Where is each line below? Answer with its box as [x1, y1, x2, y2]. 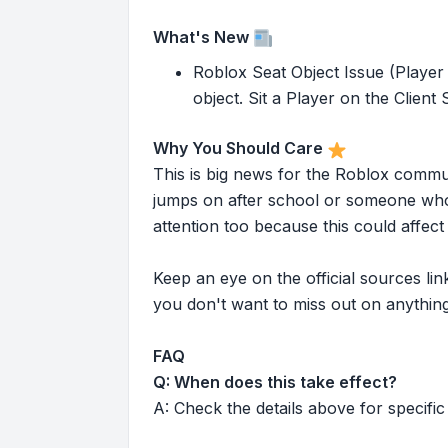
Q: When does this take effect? [153, 372, 397, 393]
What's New [153, 26, 249, 47]
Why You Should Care [153, 138, 323, 159]
